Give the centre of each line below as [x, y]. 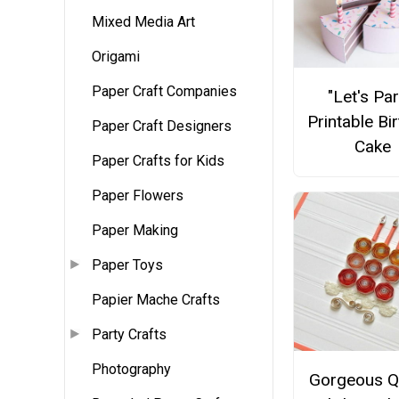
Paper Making [135, 231]
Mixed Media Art [143, 22]
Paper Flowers [138, 196]
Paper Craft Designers [162, 126]
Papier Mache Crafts [156, 300]
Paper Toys [127, 265]
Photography [131, 370]
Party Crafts [129, 335]
